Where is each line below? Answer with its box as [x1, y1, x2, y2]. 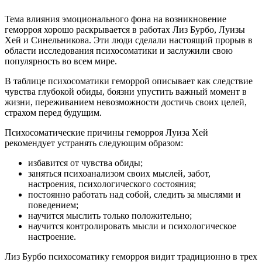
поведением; [28, 200, 78, 211]
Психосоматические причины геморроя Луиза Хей [5, 127, 208, 138]
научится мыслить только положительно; [28, 211, 192, 221]
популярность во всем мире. [5, 56, 117, 67]
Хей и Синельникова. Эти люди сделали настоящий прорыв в [5, 35, 253, 46]
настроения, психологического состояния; [28, 179, 196, 189]
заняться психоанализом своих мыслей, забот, [28, 168, 211, 179]
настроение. [28, 232, 76, 242]
